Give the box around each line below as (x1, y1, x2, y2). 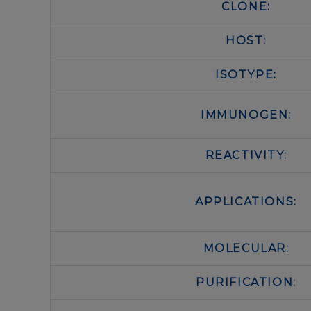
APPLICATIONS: (195, 194, 297, 208)
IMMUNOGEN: (201, 108, 292, 121)
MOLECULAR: (203, 241, 289, 255)
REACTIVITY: (205, 148, 287, 162)
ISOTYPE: (215, 67, 277, 81)
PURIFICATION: (196, 275, 296, 289)
